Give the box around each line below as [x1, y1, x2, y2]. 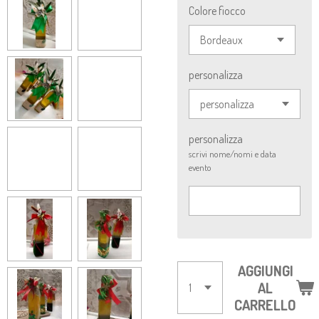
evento [189, 162, 211, 173]
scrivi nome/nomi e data [189, 148, 276, 159]
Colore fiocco [189, 4, 246, 18]
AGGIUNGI [237, 261, 293, 280]
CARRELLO [234, 296, 296, 314]
